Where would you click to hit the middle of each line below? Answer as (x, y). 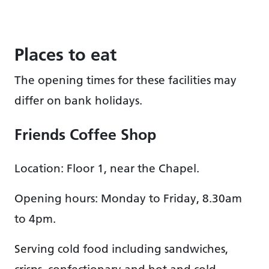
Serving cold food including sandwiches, (121, 249)
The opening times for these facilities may (125, 80)
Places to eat (65, 55)
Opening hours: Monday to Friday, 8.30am (128, 198)
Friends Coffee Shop (85, 134)
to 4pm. (35, 219)
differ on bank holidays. (78, 101)
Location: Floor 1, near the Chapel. (107, 168)
